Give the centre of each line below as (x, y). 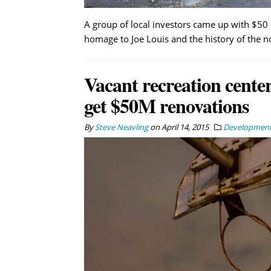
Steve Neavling (121, 127)
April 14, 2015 (185, 127)
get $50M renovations (166, 105)
